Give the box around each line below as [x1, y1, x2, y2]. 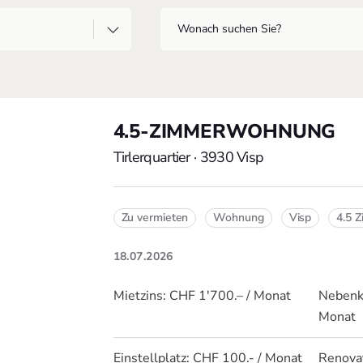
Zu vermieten [121, 210, 189, 225]
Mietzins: [113, 287, 169, 305]
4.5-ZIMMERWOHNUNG [113, 118, 336, 144]
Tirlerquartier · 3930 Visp [113, 147, 264, 167]
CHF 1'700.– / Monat [169, 287, 291, 305]
